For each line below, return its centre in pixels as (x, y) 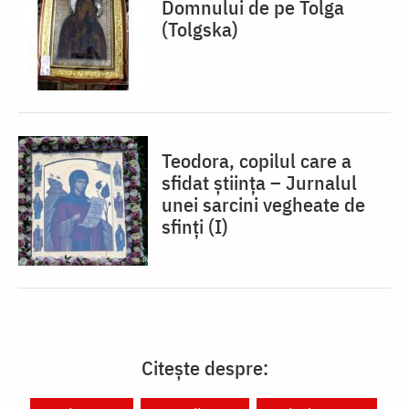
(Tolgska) (200, 29)
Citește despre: (204, 368)
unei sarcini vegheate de (263, 204)
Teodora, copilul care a (257, 161)
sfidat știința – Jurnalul (259, 183)
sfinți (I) (195, 226)
